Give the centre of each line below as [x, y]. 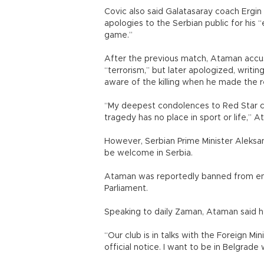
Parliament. [126, 189]
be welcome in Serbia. [148, 153]
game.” [118, 35]
